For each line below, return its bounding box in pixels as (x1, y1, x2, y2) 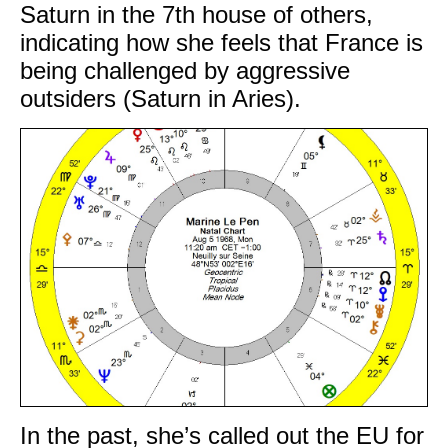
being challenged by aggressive (20, 57, 350, 84)
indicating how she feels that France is (20, 29, 423, 56)
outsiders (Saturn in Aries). (20, 85, 308, 112)
